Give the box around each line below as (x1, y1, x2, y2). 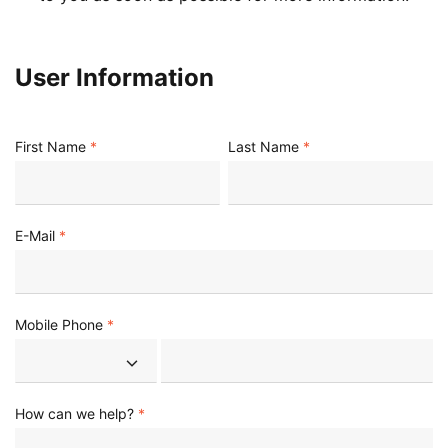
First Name (15, 138, 86, 155)
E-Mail (15, 227, 55, 244)
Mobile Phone (15, 316, 103, 333)
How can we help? (15, 405, 134, 422)
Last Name (228, 138, 300, 155)
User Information (15, 63, 214, 92)
